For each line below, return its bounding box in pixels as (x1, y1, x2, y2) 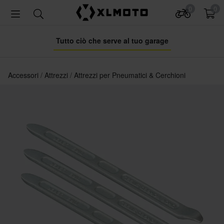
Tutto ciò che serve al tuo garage (55, 35, 168, 45)
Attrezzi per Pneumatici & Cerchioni (74, 70, 185, 80)
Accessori (8, 70, 40, 80)
